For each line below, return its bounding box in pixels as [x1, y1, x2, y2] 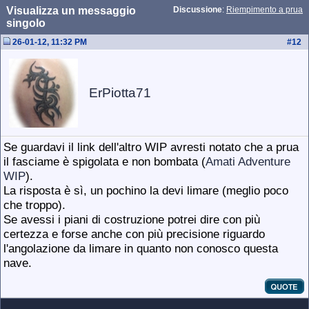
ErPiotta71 [89, 86, 151, 100]
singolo [6, 17, 46, 29]
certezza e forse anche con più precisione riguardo [3, 227, 265, 241]
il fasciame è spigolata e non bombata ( [3, 154, 206, 168]
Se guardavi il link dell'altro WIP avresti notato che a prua [3, 140, 299, 154]
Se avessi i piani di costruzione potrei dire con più [3, 212, 260, 226]
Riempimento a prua [226, 5, 303, 14]
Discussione [173, 5, 222, 14]
